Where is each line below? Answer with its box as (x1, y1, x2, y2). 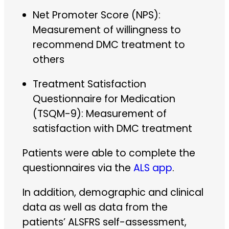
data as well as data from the (22, 200, 168, 215)
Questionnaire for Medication (32, 91, 175, 106)
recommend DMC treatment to (32, 37, 185, 52)
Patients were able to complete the (22, 146, 195, 160)
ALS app (133, 161, 172, 175)
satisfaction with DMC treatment (32, 121, 192, 135)
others (32, 52, 64, 66)
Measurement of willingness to (32, 22, 181, 37)
